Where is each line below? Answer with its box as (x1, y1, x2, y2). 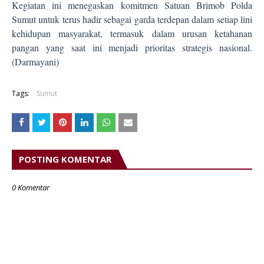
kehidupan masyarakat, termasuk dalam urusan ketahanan (12, 27, 252, 40)
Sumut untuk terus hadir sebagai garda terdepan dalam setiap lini (12, 13, 252, 26)
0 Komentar (12, 182, 49, 193)
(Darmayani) (12, 55, 59, 68)
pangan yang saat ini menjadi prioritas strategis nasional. (12, 41, 252, 54)
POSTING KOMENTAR (19, 153, 111, 166)
